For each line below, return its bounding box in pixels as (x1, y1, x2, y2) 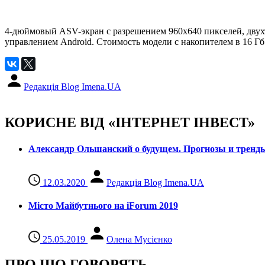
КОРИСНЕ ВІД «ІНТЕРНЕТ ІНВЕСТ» (5, 115, 255, 131)
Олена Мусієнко (106, 234, 172, 245)
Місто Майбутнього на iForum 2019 (28, 201, 178, 211)
